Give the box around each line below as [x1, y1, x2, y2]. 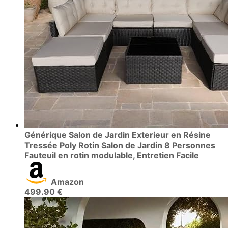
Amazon [51, 177, 84, 187]
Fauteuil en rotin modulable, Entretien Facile [24, 150, 199, 161]
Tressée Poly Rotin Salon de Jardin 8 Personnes [24, 140, 215, 151]
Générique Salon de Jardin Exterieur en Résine [24, 130, 211, 140]
